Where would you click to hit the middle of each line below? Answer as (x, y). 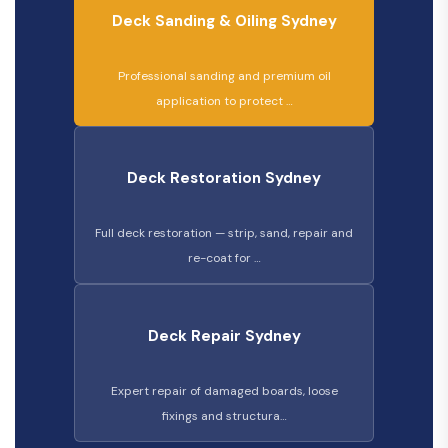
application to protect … (224, 101)
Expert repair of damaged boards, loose (224, 391)
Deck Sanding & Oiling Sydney (224, 21)
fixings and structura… (224, 416)
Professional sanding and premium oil (224, 76)
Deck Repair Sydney (224, 336)
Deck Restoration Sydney (224, 178)
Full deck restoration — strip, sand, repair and (224, 233)
